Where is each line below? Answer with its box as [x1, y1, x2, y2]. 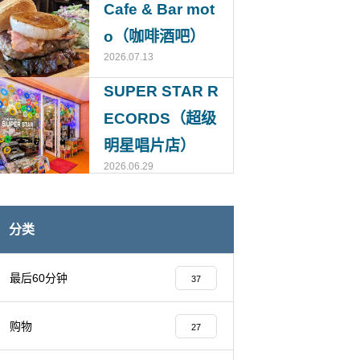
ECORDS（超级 [104, 110, 216, 127]
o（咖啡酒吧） [104, 27, 205, 45]
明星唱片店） [104, 137, 195, 154]
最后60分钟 [10, 272, 67, 284]
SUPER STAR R [104, 83, 219, 100]
